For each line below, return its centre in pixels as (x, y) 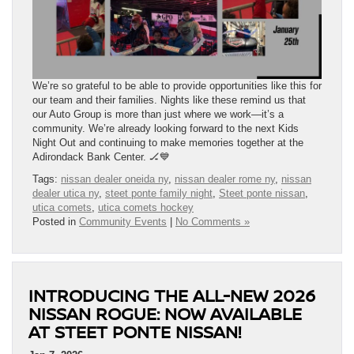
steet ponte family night (159, 193)
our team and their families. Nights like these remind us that (169, 100)
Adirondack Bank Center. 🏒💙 (101, 156)
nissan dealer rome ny (225, 179)
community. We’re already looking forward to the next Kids (166, 128)
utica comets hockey (146, 207)
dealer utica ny (66, 193)
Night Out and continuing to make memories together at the (168, 142)
